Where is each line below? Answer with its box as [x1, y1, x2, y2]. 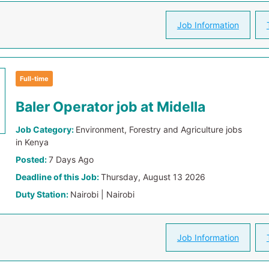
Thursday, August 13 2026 [101, 172, 206, 182]
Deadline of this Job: [16, 172, 101, 182]
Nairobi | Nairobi [70, 189, 135, 199]
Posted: [16, 154, 49, 165]
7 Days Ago [49, 154, 94, 165]
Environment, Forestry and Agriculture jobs [76, 124, 243, 134]
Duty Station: [16, 189, 71, 199]
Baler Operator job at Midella [16, 98, 206, 115]
